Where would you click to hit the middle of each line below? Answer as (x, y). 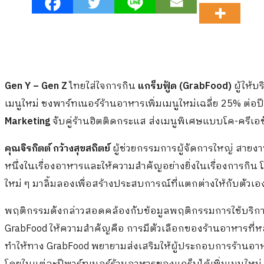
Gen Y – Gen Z (37, 87)
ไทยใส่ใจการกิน (104, 87)
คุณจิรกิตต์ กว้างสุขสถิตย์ (57, 149)
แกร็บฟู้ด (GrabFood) (185, 87)
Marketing (27, 122)
